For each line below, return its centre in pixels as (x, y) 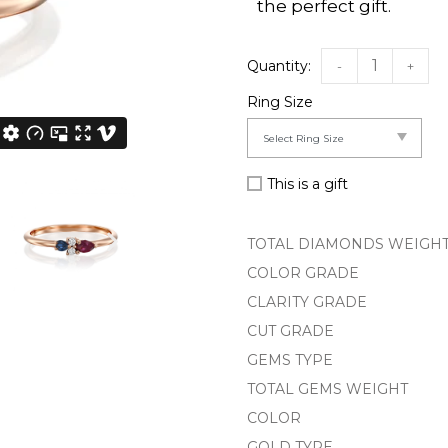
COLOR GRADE (303, 273)
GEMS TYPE (290, 360)
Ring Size (280, 102)
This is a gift (308, 184)
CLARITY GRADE (307, 302)
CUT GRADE (291, 331)
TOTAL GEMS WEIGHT (328, 389)
